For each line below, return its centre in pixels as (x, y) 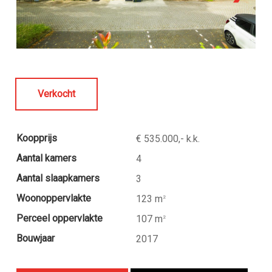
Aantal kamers (46, 158)
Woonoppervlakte (53, 198)
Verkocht (56, 93)
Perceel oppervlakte (59, 218)
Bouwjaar (35, 238)
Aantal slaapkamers (58, 178)
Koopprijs (36, 138)
